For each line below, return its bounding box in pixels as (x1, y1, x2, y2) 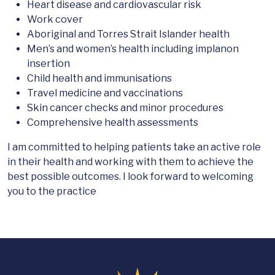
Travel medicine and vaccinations (27, 87, 183, 99)
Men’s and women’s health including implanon (27, 43, 239, 55)
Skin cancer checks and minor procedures (27, 102, 223, 114)
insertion (27, 58, 70, 70)
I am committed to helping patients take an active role (7, 141, 261, 153)
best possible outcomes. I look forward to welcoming (7, 171, 254, 183)
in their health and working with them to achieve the (7, 156, 254, 168)
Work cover (27, 14, 83, 26)
